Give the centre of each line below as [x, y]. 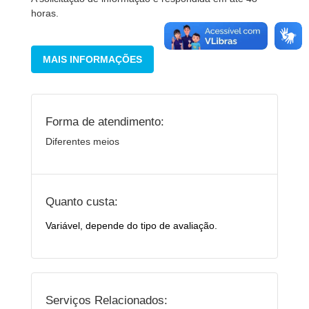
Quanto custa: [82, 201]
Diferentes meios [82, 141]
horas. [45, 13]
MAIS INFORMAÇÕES [92, 59]
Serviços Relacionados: [107, 300]
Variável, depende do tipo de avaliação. [133, 226]
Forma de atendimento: [105, 121]
